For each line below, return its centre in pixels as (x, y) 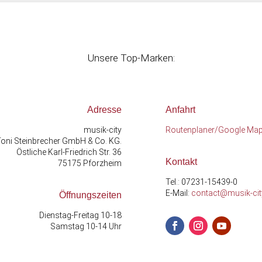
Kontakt (182, 161)
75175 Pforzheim (89, 163)
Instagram (213, 241)
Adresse (104, 109)
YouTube (233, 241)
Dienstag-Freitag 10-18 (80, 215)
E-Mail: (179, 193)
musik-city (102, 130)
